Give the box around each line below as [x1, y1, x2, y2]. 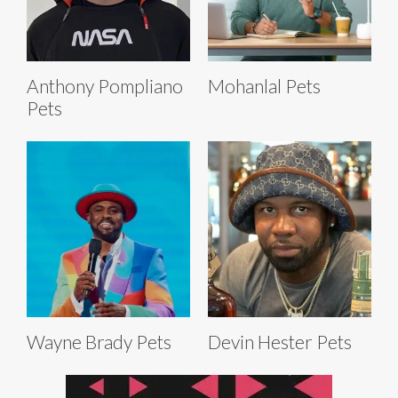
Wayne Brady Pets [27, 330, 171, 354]
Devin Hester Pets [208, 330, 352, 354]
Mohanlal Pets [208, 75, 321, 98]
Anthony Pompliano [27, 75, 183, 98]
